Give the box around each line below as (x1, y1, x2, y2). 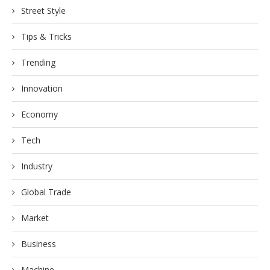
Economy (21, 108, 58, 120)
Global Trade (21, 186, 71, 198)
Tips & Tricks (21, 30, 72, 42)
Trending (21, 56, 55, 68)
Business (21, 237, 56, 250)
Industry (21, 160, 52, 172)
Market (21, 212, 49, 224)
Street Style (21, 4, 66, 16)
